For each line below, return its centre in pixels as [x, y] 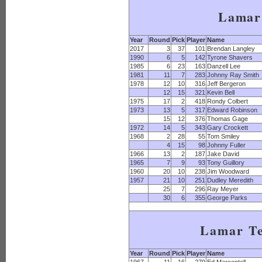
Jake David [223, 154]
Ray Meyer [223, 189]
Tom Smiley [223, 136]
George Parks [227, 198]
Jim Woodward [228, 171]
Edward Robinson [232, 110]
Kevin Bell [221, 92]
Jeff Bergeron [226, 84]
